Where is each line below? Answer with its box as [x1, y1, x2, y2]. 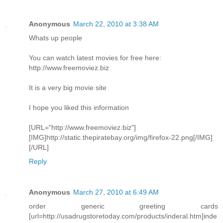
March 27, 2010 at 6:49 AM [73, 188, 159, 197]
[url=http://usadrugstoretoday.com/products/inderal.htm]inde [29, 212, 217, 221]
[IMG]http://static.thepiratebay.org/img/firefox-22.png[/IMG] [29, 133, 213, 142]
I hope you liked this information [29, 104, 129, 112]
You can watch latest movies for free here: [29, 54, 161, 62]
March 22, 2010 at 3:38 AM [73, 20, 159, 28]
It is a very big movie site [29, 84, 107, 92]
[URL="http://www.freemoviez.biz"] [29, 123, 136, 132]
